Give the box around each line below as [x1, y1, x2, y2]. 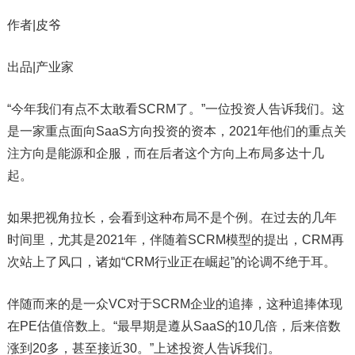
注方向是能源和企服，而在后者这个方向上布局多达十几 [6, 147, 324, 161]
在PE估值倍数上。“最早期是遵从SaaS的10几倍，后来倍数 [6, 319, 341, 334]
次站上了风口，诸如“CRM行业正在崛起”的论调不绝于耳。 [6, 255, 336, 269]
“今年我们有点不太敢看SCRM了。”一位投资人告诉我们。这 [6, 102, 345, 116]
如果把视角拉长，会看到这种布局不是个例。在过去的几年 [6, 211, 337, 225]
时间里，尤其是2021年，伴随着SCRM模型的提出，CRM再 [6, 233, 344, 247]
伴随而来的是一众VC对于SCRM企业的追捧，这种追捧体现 [6, 297, 342, 311]
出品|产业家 [6, 60, 74, 74]
